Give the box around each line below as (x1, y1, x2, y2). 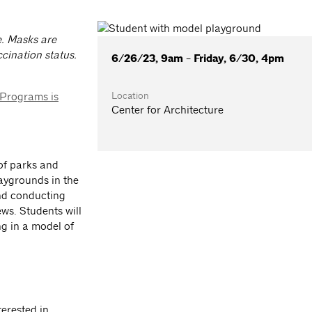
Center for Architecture (111, 103, 224, 117)
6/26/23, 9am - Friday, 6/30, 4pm (111, 52, 285, 66)
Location (111, 89, 150, 102)
